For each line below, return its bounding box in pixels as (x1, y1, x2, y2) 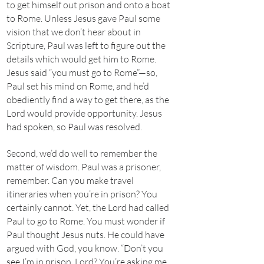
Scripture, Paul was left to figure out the (6, 39, 166, 51)
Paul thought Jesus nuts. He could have (6, 229, 164, 240)
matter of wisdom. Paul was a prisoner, (6, 161, 161, 173)
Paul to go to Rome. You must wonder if (6, 215, 165, 227)
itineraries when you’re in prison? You (6, 188, 157, 200)
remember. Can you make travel (6, 174, 134, 186)
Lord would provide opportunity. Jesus (6, 107, 162, 119)
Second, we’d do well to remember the (6, 147, 157, 159)
